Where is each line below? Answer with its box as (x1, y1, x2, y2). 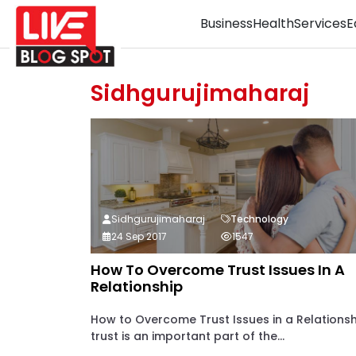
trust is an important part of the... (91, 328, 284, 344)
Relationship (91, 277, 183, 296)
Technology (230, 212, 288, 226)
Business (200, 14, 253, 33)
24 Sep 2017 (111, 230, 167, 243)
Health (253, 14, 294, 33)
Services (294, 14, 346, 33)
